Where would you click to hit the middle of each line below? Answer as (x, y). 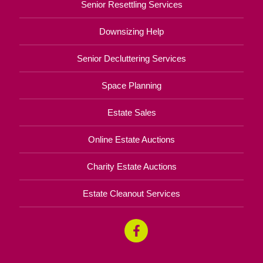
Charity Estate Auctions (131, 166)
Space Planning (131, 85)
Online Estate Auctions (131, 139)
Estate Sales (131, 112)
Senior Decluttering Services (131, 58)
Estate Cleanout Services (131, 193)
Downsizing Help (131, 31)
